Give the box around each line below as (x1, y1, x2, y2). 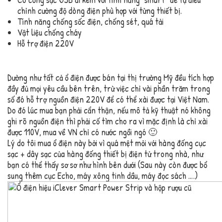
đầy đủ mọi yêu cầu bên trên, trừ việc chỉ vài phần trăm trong (7, 82, 210, 95)
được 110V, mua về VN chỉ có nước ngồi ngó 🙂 (7, 126, 157, 139)
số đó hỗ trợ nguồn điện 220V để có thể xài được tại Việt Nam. (7, 93, 209, 106)
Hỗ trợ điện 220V (17, 37, 74, 50)
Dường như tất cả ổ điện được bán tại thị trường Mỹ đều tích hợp (7, 71, 214, 84)
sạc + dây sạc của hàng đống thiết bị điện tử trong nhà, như (7, 148, 203, 161)
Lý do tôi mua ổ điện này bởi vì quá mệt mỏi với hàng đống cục (7, 137, 206, 150)
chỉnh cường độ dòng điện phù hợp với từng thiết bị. (17, 4, 182, 17)
